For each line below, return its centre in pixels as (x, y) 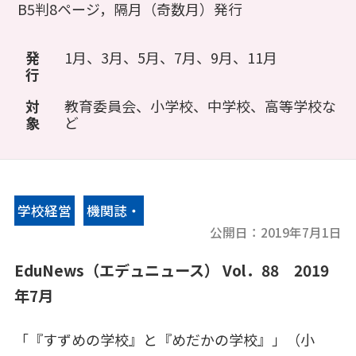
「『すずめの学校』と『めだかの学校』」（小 (164, 340)
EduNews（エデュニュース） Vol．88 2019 (171, 270)
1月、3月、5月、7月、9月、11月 (171, 58)
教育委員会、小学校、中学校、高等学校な (201, 106)
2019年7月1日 (302, 232)
